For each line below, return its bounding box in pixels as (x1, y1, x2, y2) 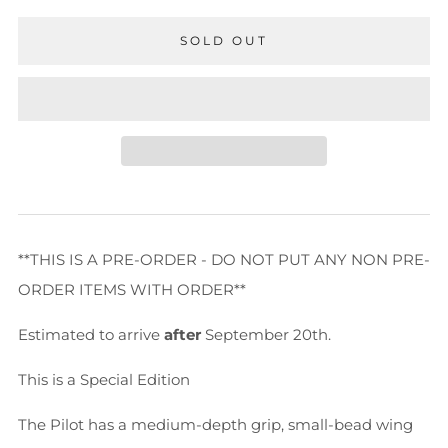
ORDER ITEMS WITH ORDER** (18, 280, 246, 299)
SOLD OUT (180, 33, 268, 48)
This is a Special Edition (18, 370, 194, 389)
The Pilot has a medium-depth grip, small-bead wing (18, 415, 413, 434)
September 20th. (201, 325, 331, 344)
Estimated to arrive (18, 325, 164, 344)
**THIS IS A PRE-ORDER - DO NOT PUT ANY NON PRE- (18, 250, 430, 269)
